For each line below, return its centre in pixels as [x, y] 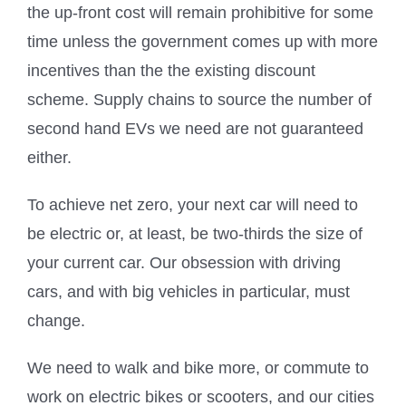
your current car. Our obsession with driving [184, 262]
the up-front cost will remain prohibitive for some [200, 12]
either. [49, 157]
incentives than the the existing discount [171, 70]
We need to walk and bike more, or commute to [198, 367]
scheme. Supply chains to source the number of [199, 99]
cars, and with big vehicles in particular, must [188, 291]
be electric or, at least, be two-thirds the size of [195, 233]
